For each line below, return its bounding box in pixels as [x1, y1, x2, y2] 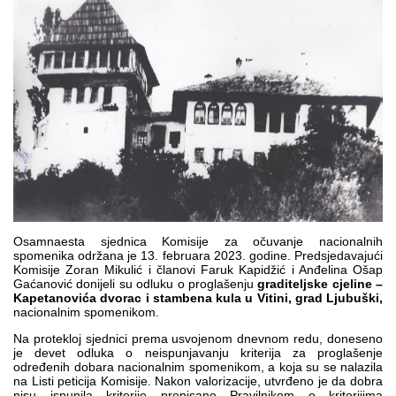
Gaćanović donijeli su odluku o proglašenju [13, 276, 258, 291]
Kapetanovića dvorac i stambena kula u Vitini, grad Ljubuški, [13, 290, 383, 305]
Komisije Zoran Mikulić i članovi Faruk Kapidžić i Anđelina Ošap [13, 262, 383, 277]
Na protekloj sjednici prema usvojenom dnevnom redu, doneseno [13, 331, 383, 346]
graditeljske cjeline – [257, 276, 383, 291]
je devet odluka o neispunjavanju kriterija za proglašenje [13, 345, 383, 360]
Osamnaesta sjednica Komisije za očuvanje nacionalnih [13, 233, 383, 248]
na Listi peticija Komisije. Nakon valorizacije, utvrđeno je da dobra [13, 373, 383, 388]
